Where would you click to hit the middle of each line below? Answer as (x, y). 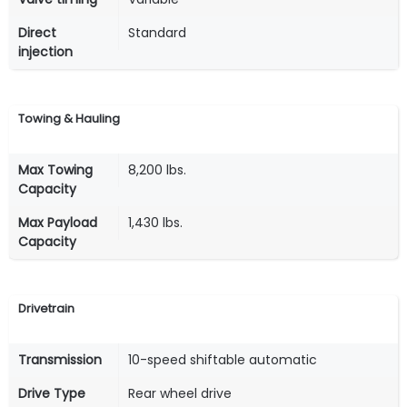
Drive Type (52, 393)
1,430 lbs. (155, 222)
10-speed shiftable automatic (223, 359)
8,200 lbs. (157, 169)
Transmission (60, 359)
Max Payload (58, 222)
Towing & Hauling (69, 119)
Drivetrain (46, 308)
